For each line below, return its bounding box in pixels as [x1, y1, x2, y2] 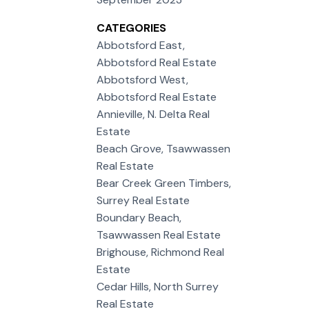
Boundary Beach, [97, 210, 182, 225]
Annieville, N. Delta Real [97, 106, 210, 121]
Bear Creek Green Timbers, [97, 175, 232, 190]
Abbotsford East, [97, 37, 186, 52]
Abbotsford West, [97, 72, 189, 87]
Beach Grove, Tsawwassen [97, 141, 231, 156]
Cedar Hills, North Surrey [97, 279, 219, 294]
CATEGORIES [97, 20, 167, 35]
